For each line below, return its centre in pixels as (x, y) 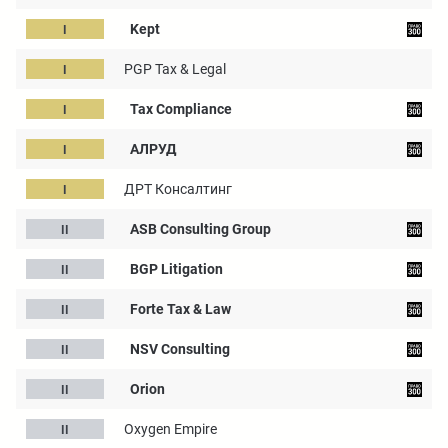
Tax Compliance (181, 109)
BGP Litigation (176, 269)
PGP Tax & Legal (175, 69)
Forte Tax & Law (180, 309)
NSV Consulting (180, 349)
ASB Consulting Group (200, 229)
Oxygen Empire (170, 429)
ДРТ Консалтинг (178, 189)
